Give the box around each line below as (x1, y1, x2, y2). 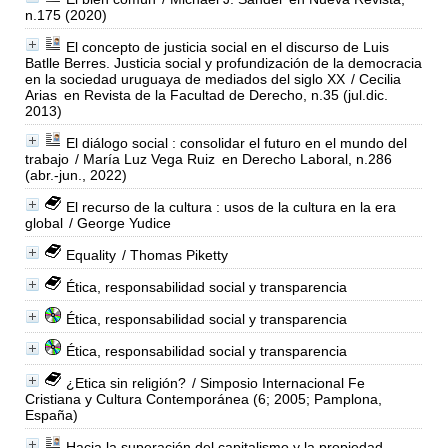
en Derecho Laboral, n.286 (221, 150, 392, 167)
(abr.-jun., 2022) (24, 166, 127, 183)
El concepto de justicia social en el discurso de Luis (65, 38, 389, 55)
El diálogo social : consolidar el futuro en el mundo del (65, 134, 407, 151)
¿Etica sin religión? (65, 374, 186, 391)
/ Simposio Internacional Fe (187, 374, 365, 391)
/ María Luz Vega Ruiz (70, 150, 215, 167)
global (24, 214, 63, 231)
